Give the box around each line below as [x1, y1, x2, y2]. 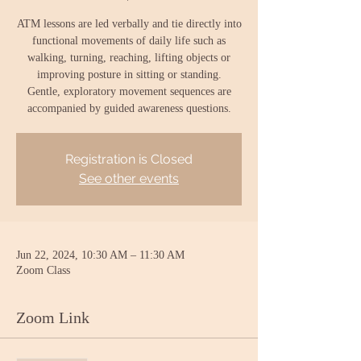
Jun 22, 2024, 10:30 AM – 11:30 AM [16, 249, 185, 261]
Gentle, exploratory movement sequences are [27, 85, 231, 98]
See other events [79, 171, 179, 186]
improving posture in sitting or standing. [36, 68, 222, 81]
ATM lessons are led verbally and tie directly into [16, 18, 242, 30]
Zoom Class [16, 264, 70, 276]
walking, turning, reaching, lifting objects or [27, 52, 230, 64]
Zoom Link [16, 309, 89, 326]
